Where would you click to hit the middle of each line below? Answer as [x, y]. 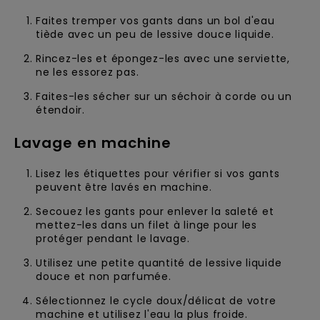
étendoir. [60, 110]
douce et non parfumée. [104, 276]
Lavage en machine [93, 143]
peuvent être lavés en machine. [124, 187]
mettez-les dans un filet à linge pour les [146, 225]
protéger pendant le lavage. [113, 239]
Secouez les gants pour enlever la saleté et [155, 211]
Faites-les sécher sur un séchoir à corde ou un [164, 96]
